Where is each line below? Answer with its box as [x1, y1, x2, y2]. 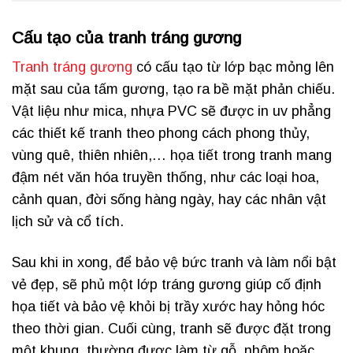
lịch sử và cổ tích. [12, 214, 124, 230]
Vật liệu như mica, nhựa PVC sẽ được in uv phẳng [12, 103, 331, 120]
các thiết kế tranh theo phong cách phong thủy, [12, 125, 310, 142]
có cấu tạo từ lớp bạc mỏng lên [132, 59, 334, 76]
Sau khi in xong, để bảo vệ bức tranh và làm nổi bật [12, 254, 336, 270]
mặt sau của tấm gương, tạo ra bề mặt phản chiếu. [12, 81, 335, 98]
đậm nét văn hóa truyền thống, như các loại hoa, [12, 169, 319, 186]
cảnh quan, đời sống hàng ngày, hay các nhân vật [12, 191, 326, 208]
